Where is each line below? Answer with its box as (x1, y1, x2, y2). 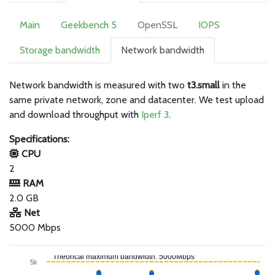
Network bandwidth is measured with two (9, 79, 187, 91)
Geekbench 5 (61, 19, 117, 31)
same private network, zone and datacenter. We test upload (9, 94, 264, 106)
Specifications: (9, 133, 69, 145)
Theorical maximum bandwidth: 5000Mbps (53, 252, 195, 261)
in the (220, 79, 246, 91)
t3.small (187, 79, 220, 91)
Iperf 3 (141, 109, 169, 120)
